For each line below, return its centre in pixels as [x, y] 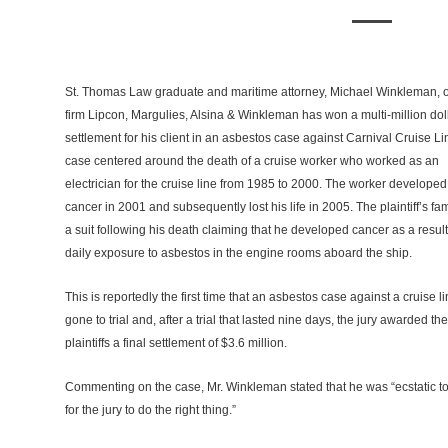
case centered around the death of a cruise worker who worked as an [251, 161]
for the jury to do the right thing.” [150, 410]
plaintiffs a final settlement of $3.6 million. [175, 343]
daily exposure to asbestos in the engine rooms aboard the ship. [238, 253]
